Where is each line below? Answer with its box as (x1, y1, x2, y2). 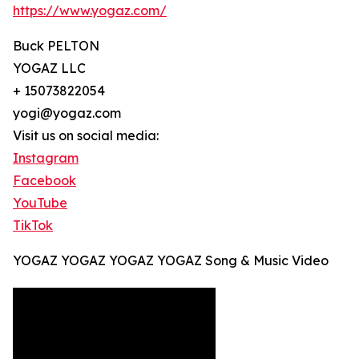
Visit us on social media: (13, 127, 159, 144)
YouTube (13, 195, 67, 212)
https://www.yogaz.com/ (13, 2, 167, 19)
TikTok (13, 217, 53, 234)
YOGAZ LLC (13, 60, 86, 77)
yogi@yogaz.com (13, 105, 121, 122)
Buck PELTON (13, 38, 99, 54)
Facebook (13, 172, 76, 189)
